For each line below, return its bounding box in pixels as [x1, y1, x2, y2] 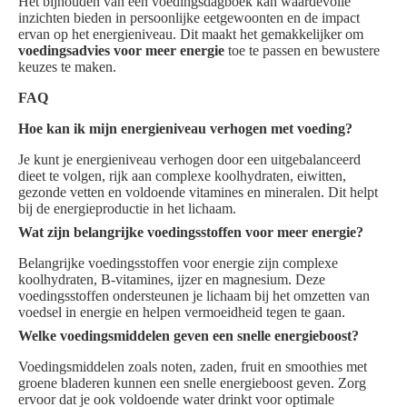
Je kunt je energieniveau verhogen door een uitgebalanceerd [18, 152, 361, 168]
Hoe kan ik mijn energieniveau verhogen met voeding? [18, 121, 352, 137]
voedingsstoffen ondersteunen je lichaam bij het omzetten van [18, 288, 370, 304]
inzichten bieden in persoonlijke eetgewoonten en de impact [18, 10, 360, 26]
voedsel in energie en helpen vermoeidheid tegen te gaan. [18, 304, 345, 321]
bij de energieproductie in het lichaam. [18, 201, 236, 217]
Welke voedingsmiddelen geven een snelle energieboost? [18, 328, 359, 344]
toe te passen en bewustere [224, 43, 380, 59]
